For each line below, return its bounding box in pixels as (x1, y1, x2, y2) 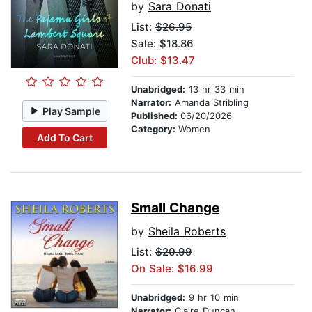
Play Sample (42, 104, 101, 117)
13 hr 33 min (185, 84, 244, 95)
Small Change (131, 200, 219, 217)
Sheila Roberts (148, 224, 226, 239)
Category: (131, 123, 178, 135)
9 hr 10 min (185, 292, 239, 304)
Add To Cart (36, 131, 93, 143)
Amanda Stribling (171, 97, 249, 109)
